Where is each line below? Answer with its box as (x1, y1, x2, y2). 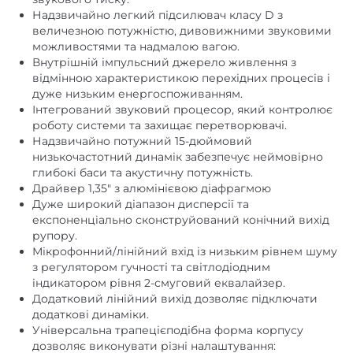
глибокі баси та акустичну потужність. (32, 165, 253, 180)
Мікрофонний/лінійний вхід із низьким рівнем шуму (32, 244, 337, 258)
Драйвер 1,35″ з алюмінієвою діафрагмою (32, 181, 271, 195)
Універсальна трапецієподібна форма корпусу (32, 323, 303, 337)
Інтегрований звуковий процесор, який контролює (32, 102, 333, 117)
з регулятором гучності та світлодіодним (32, 260, 270, 274)
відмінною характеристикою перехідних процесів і (32, 71, 330, 85)
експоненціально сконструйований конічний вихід (32, 213, 329, 227)
